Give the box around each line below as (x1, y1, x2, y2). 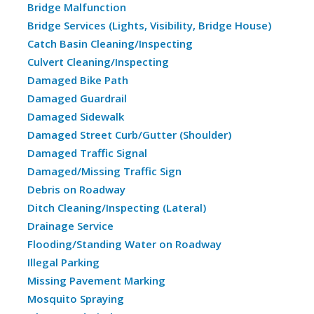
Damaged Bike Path (27, 73, 128, 87)
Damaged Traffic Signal (27, 146, 147, 160)
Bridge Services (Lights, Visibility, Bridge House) (27, 18, 271, 32)
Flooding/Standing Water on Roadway (27, 237, 221, 251)
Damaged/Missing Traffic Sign (27, 164, 182, 178)
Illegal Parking (27, 255, 100, 269)
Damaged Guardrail (27, 91, 127, 105)
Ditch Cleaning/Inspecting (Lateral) (27, 200, 206, 214)
